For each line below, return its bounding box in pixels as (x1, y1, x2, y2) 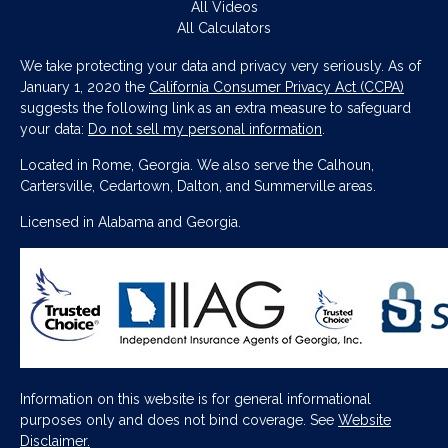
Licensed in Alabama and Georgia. (20, 214, 241, 230)
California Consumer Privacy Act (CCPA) (149, 79, 404, 95)
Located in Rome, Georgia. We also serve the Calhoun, (20, 157, 374, 173)
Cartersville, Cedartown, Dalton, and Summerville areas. (20, 178, 376, 194)
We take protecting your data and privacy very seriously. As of (20, 58, 421, 74)
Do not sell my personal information (88, 121, 322, 137)
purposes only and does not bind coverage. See (20, 412, 338, 428)
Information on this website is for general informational (20, 391, 371, 407)
